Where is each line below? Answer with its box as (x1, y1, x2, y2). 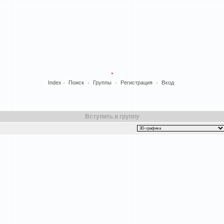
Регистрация (120, 79, 152, 85)
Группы (93, 79, 111, 85)
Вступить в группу (84, 113, 139, 119)
